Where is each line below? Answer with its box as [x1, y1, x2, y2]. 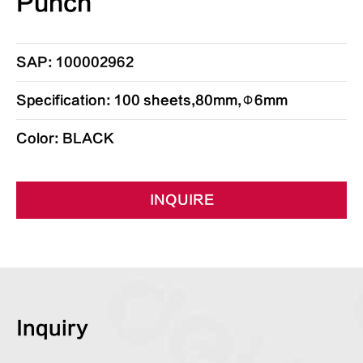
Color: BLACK [16, 131, 114, 146]
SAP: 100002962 [16, 55, 134, 70]
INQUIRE [149, 193, 214, 207]
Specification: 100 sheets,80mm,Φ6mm [16, 93, 288, 108]
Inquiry [16, 318, 88, 340]
